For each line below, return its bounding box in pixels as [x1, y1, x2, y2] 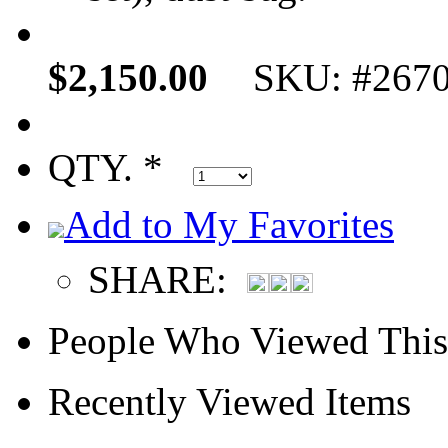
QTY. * [48, 146, 193, 189]
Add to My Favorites [64, 203, 394, 246]
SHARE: [88, 258, 247, 301]
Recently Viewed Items [48, 380, 411, 423]
